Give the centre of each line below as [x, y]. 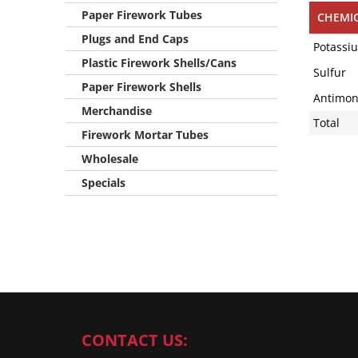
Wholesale [110, 159]
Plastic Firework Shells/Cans [159, 63]
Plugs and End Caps [135, 39]
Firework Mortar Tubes [145, 135]
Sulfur [330, 72]
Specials [103, 183]
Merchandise [117, 111]
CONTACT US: [135, 340]
